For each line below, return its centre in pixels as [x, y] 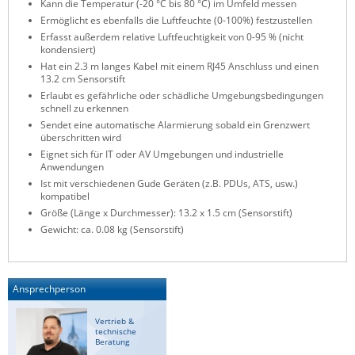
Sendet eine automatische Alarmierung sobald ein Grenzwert [175, 125]
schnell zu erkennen [84, 108]
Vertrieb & [115, 321]
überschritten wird [81, 137]
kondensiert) [68, 50]
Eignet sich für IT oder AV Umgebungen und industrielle [162, 154]
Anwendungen [72, 167]
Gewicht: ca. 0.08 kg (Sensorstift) [112, 229]
